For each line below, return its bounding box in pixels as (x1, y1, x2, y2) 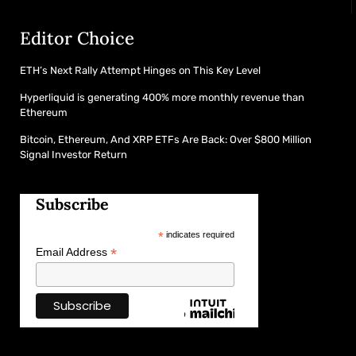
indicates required (163, 230, 234, 240)
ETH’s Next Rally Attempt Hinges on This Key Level (20, 64, 261, 77)
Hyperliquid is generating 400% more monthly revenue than (20, 91, 304, 104)
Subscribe (36, 194, 109, 215)
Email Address (36, 246, 110, 259)
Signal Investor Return (20, 149, 127, 161)
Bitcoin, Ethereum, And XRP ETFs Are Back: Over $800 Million (20, 133, 311, 146)
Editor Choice (20, 27, 134, 50)
